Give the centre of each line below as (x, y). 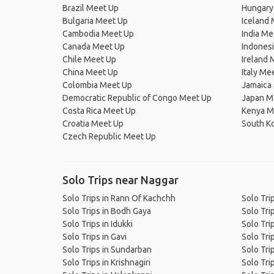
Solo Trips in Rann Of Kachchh (119, 198)
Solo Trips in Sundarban (107, 250)
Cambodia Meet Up (98, 34)
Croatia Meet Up (93, 124)
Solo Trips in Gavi (94, 237)
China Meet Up (90, 72)
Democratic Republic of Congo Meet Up (137, 98)
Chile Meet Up (89, 59)
